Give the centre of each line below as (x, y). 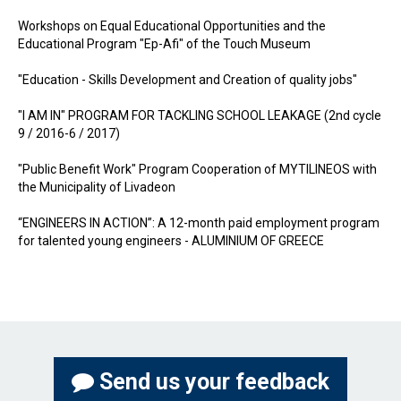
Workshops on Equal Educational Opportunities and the (172, 26)
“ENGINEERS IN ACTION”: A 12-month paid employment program (199, 223)
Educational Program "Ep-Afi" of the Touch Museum (164, 44)
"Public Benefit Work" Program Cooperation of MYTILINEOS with (197, 169)
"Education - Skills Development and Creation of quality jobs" (188, 80)
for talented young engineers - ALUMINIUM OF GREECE (171, 241)
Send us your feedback (212, 382)
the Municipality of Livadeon (97, 187)
